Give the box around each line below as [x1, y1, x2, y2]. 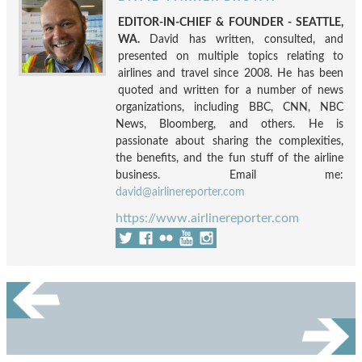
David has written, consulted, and [140, 33, 343, 46]
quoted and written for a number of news [118, 84, 343, 97]
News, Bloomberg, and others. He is [116, 118, 343, 131]
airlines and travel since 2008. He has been [118, 67, 343, 80]
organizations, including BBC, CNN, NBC [116, 101, 343, 114]
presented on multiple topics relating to [118, 50, 343, 63]
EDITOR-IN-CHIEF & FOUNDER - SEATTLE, [118, 16, 343, 29]
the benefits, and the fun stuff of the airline [116, 152, 343, 165]
